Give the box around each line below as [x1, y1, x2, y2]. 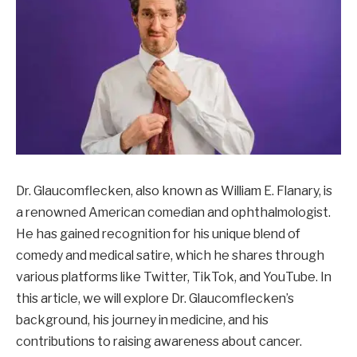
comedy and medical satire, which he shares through [16, 247, 324, 263]
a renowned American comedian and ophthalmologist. [16, 204, 331, 220]
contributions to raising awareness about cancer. [16, 333, 302, 349]
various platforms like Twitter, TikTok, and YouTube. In [16, 269, 331, 284]
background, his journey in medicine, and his [16, 312, 269, 328]
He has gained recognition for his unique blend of [16, 226, 300, 241]
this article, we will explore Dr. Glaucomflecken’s [16, 290, 294, 306]
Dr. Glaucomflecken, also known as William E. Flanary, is [16, 182, 332, 198]
